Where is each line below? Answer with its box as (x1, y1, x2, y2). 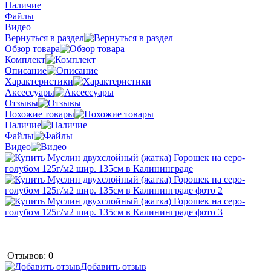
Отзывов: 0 (7, 250, 53, 261)
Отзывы (5, 97, 38, 108)
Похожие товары (5, 108, 74, 119)
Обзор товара (5, 43, 60, 54)
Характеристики (5, 76, 73, 87)
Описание (5, 65, 47, 76)
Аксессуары (5, 87, 54, 97)
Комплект (5, 54, 45, 65)
